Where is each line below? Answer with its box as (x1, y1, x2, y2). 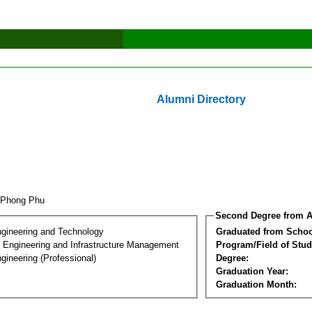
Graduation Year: (216, 265, 288, 276)
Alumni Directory (157, 93, 246, 105)
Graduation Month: (216, 279, 297, 290)
